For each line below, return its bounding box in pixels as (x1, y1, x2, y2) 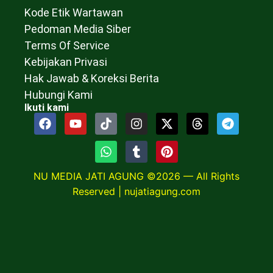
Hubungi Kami (24, 88, 93, 102)
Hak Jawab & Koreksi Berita (24, 72, 159, 85)
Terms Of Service (24, 39, 110, 52)
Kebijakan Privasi (24, 55, 107, 69)
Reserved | (73, 185, 124, 198)
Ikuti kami (24, 102, 69, 114)
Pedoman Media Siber (24, 23, 131, 36)
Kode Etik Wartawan (24, 6, 123, 19)
